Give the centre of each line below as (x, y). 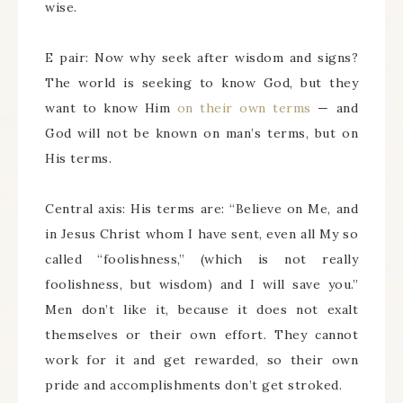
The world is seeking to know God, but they (201, 83)
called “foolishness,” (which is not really (201, 259)
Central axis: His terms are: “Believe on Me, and (201, 209)
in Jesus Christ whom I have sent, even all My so (201, 234)
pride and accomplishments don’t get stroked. (193, 385)
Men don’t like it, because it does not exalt (201, 309)
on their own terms (244, 108)
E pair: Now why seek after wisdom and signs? (201, 58)
